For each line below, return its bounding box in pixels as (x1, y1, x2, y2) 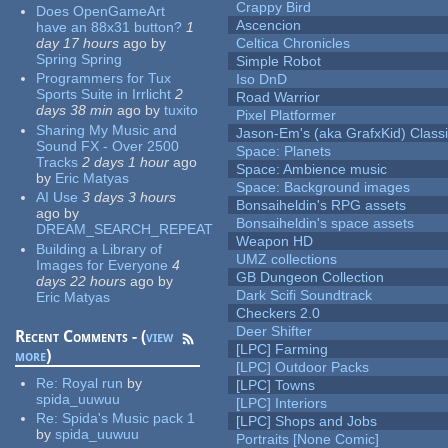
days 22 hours (36, 272, 127, 289)
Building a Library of (36, 240, 163, 257)
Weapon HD (236, 233, 314, 250)
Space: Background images (236, 179, 411, 196)
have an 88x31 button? (36, 18, 183, 35)
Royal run (62, 374, 124, 391)
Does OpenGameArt (36, 2, 166, 19)
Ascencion (236, 17, 302, 34)
